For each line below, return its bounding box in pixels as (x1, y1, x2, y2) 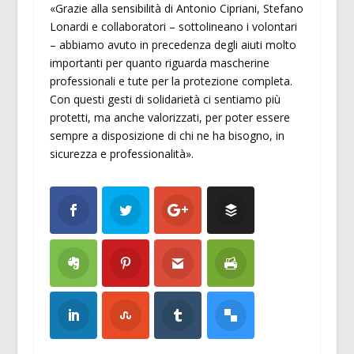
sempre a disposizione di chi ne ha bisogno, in (49, 128, 284, 144)
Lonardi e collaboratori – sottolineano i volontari (49, 19, 297, 35)
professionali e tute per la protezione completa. (49, 73, 292, 89)
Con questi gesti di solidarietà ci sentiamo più (49, 92, 281, 107)
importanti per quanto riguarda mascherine (49, 55, 269, 71)
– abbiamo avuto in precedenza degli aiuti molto (49, 37, 296, 53)
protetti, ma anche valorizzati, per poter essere (49, 110, 290, 126)
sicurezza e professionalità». (49, 146, 194, 162)
